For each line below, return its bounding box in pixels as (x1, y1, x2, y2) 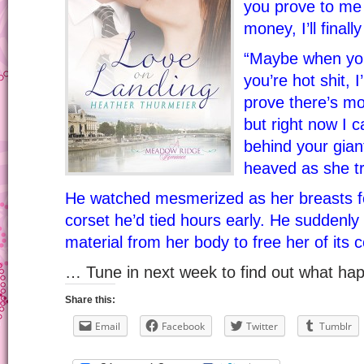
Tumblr (319, 319, 352, 333)
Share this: (65, 294, 115, 305)
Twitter (246, 319, 278, 333)
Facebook (162, 319, 205, 333)
